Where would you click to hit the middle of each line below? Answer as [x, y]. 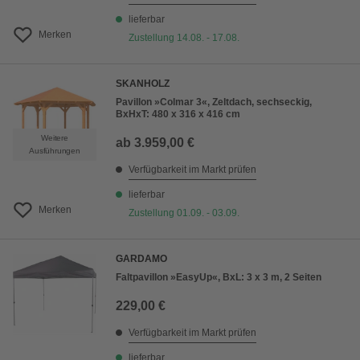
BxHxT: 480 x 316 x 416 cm [178, 115]
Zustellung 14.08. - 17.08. [184, 38]
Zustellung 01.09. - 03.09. [184, 213]
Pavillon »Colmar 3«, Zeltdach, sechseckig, [214, 102]
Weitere [55, 138]
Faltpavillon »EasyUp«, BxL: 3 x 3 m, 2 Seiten [219, 278]
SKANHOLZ [143, 84]
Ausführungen [55, 151]
